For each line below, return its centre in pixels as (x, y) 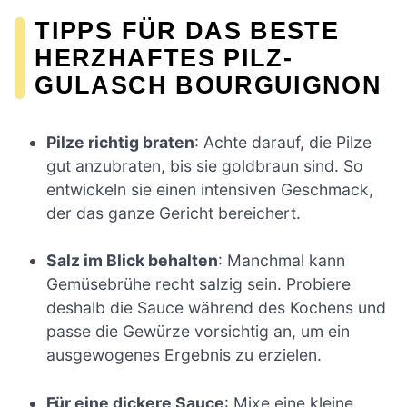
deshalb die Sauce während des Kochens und (217, 308)
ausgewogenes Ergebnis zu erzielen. (184, 355)
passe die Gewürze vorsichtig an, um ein (199, 332)
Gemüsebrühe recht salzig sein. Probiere (199, 284)
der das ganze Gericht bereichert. (174, 213)
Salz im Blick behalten (133, 261)
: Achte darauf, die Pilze (283, 142)
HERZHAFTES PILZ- (164, 57)
